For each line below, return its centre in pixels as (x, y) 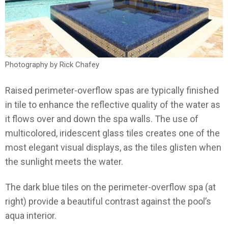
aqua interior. (31, 216)
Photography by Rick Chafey (52, 65)
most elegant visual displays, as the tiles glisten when (113, 147)
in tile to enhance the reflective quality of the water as (113, 104)
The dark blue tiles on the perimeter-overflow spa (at (110, 187)
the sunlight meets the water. (64, 161)
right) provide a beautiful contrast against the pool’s (108, 202)
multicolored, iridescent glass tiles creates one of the (112, 133)
